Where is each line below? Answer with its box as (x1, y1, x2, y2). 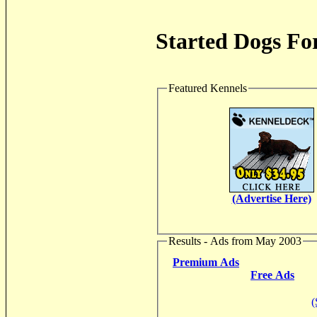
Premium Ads (173, 256, 239, 269)
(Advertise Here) (231, 192, 311, 204)
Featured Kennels (168, 82, 247, 95)
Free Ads (250, 269, 294, 282)
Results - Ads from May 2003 (168, 234, 301, 247)
